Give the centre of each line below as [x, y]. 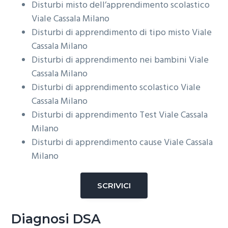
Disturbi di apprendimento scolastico [106, 88]
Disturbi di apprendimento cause [98, 142]
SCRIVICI [114, 185]
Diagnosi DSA [56, 219]
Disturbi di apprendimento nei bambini [110, 60]
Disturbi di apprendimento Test [95, 115]
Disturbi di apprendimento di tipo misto [112, 33]
